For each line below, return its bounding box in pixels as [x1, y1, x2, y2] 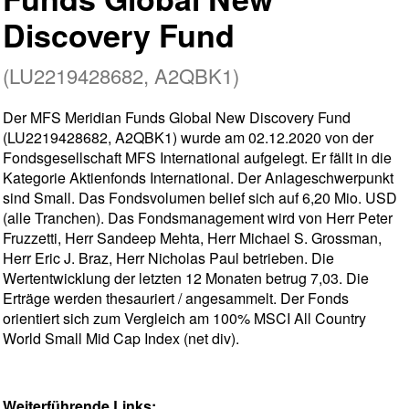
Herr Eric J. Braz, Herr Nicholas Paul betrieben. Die [3, 247, 334, 269]
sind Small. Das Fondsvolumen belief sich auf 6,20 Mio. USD [3, 187, 397, 209]
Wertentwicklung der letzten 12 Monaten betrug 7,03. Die [3, 267, 369, 289]
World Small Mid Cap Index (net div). [3, 328, 239, 350]
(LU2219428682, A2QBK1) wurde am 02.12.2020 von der [3, 127, 373, 149]
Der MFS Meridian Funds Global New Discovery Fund [3, 107, 351, 129]
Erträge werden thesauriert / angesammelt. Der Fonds [3, 288, 349, 309]
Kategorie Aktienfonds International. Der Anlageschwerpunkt [3, 167, 393, 189]
